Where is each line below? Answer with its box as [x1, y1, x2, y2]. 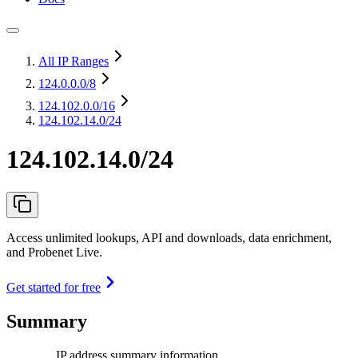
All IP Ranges [38, 54, 109, 68]
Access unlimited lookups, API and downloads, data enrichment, [6, 230, 332, 245]
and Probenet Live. [6, 245, 102, 259]
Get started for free [6, 280, 101, 294]
